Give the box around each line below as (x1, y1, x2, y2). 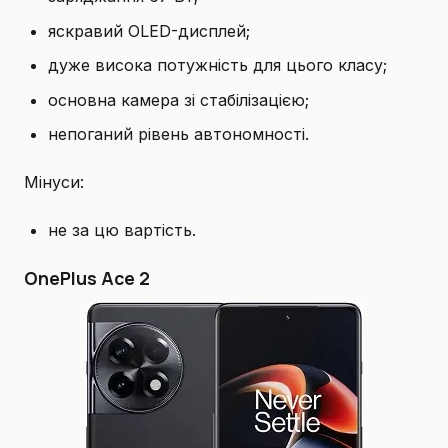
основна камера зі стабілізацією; (48, 89, 309, 110)
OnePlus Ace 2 (24, 265, 150, 290)
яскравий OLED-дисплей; (48, 20, 250, 41)
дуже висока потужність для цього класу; (48, 55, 387, 76)
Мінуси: (24, 171, 84, 192)
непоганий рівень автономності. (48, 123, 309, 144)
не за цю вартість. (48, 219, 196, 240)
